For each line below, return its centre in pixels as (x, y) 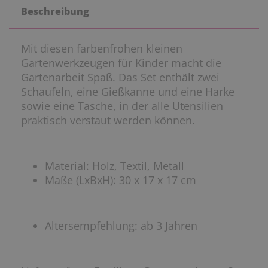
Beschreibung (55, 11)
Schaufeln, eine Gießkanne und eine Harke (128, 91)
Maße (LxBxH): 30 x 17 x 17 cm (121, 180)
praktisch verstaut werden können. (108, 120)
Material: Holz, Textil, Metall (115, 165)
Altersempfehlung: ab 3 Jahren (121, 225)
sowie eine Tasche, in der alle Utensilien (122, 106)
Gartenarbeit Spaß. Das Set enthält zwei (120, 77)
